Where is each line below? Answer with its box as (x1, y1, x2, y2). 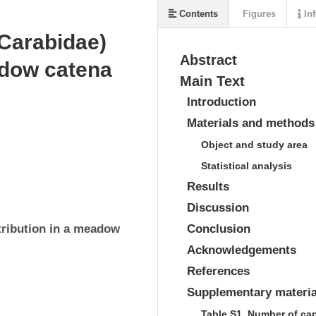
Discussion (187, 201, 249, 214)
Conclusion (187, 222, 250, 236)
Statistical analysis (201, 160, 292, 171)
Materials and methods (187, 116, 315, 130)
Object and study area (201, 139, 308, 150)
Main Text (180, 73, 245, 89)
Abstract (180, 52, 237, 68)
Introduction (187, 95, 256, 109)
